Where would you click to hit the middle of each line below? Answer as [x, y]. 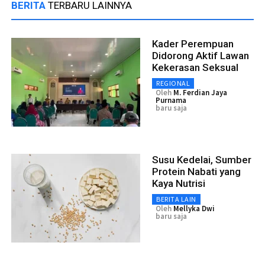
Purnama [171, 100]
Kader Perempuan [193, 43]
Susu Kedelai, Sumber [202, 159]
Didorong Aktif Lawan [201, 55]
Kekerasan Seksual [195, 67]
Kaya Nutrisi [179, 183]
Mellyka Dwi [194, 208]
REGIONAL [173, 83]
